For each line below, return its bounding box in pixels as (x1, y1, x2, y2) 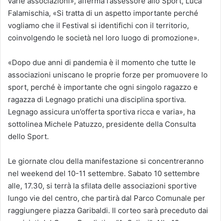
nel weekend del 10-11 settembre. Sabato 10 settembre (8, 169, 200, 179)
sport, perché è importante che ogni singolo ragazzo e (8, 82, 198, 92)
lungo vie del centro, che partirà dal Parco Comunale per (8, 193, 205, 203)
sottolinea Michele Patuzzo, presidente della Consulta (8, 119, 196, 129)
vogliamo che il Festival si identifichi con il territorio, (8, 21, 189, 31)
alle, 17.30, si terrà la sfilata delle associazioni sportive (8, 181, 197, 191)
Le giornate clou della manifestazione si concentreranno (8, 156, 204, 166)
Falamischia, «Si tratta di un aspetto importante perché (8, 8, 198, 18)
